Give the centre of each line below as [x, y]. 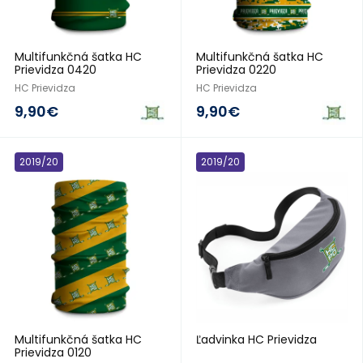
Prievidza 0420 [56, 70]
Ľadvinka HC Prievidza [256, 340]
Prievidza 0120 [53, 352]
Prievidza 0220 [236, 70]
